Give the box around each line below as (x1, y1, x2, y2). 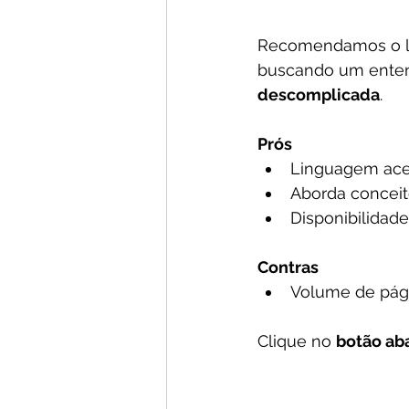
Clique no (257, 331, 336, 351)
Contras (257, 257, 319, 277)
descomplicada (257, 85, 380, 104)
